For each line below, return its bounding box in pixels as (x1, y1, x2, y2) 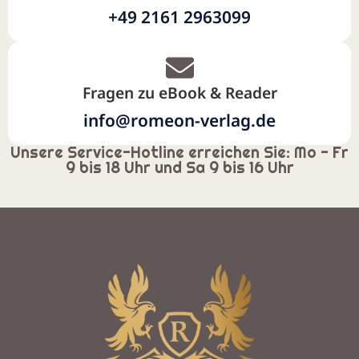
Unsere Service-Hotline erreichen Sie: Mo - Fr (10, 143, 349, 162)
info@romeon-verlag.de (83, 109, 276, 131)
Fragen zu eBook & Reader (82, 82, 277, 103)
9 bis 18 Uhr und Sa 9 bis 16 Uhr (65, 158, 294, 177)
